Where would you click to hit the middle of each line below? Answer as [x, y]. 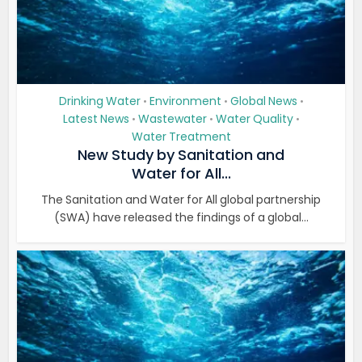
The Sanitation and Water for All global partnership [181, 200]
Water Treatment [181, 137]
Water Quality [254, 119]
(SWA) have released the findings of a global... [181, 217]
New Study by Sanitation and [181, 155]
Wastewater [172, 119]
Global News [263, 101]
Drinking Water [99, 101]
